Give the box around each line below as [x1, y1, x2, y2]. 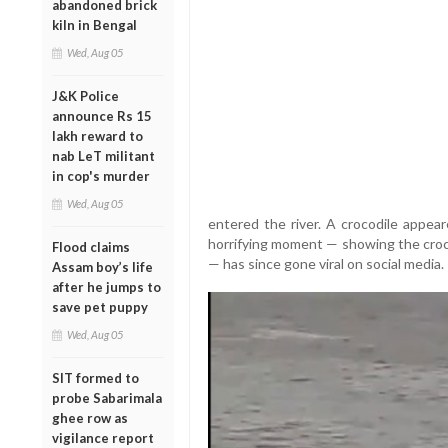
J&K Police [52, 87, 119, 104]
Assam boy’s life [52, 258, 153, 275]
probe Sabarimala [52, 389, 162, 406]
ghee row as [52, 409, 128, 426]
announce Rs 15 [52, 107, 152, 124]
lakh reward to [52, 127, 143, 144]
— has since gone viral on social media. [207, 254, 444, 272]
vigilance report [52, 429, 154, 446]
